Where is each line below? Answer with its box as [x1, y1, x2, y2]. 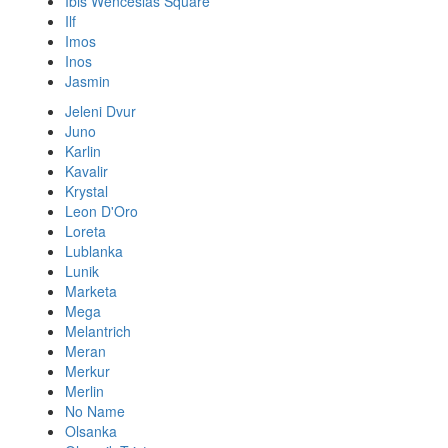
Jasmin [65, 71, 110, 91]
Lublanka [65, 241, 123, 261]
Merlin [65, 381, 104, 401]
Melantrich [65, 321, 131, 341]
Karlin [65, 141, 101, 161]
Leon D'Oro [65, 201, 138, 221]
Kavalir [65, 161, 108, 181]
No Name [65, 401, 125, 421]
